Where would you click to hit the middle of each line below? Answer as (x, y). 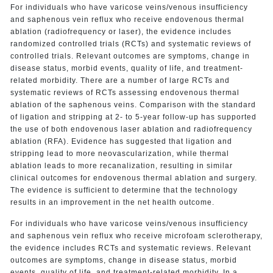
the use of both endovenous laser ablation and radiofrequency (131, 129)
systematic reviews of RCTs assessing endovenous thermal (125, 92)
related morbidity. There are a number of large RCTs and (120, 80)
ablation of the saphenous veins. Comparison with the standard (133, 105)
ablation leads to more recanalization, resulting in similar (121, 165)
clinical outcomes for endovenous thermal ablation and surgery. (133, 178)
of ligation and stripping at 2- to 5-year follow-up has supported (133, 117)
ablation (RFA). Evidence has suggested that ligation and (121, 141)
